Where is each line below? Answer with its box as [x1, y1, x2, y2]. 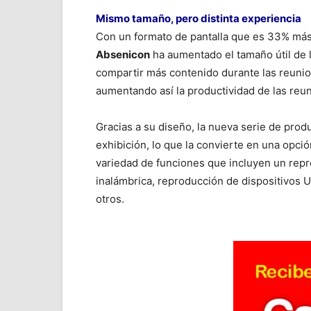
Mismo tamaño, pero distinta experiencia [96, 12, 301, 25]
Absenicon [96, 48, 150, 61]
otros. [96, 192, 124, 205]
